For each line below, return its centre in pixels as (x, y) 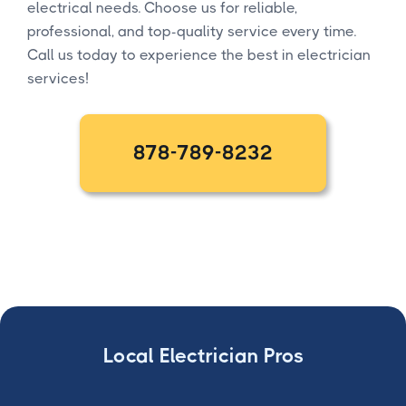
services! (58, 78)
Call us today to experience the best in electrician (199, 54)
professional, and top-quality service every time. (192, 31)
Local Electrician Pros (203, 355)
